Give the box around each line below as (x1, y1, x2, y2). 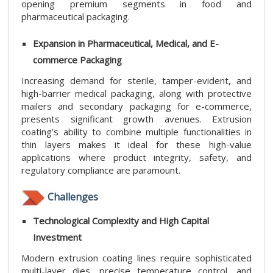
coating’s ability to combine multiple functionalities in (21, 125, 252, 138)
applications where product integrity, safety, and (21, 151, 252, 163)
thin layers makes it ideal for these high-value (21, 138, 252, 151)
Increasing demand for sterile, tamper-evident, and (21, 74, 252, 87)
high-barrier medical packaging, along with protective (21, 87, 252, 99)
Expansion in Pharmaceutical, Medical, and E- (33, 37, 219, 49)
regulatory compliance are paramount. (21, 163, 180, 176)
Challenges (48, 190, 98, 204)
